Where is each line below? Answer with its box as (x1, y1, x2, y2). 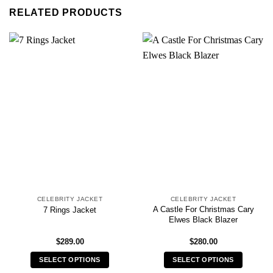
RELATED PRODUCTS (9, 7, 122, 18)
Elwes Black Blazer (169, 215, 238, 225)
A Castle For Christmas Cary (152, 205, 254, 214)
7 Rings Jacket (43, 205, 96, 214)
